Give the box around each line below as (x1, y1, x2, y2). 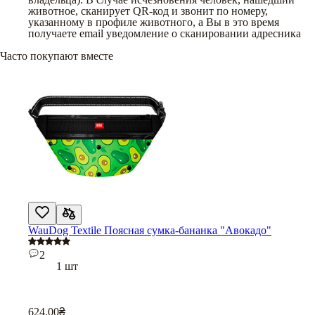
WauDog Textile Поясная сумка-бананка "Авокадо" (28, 224, 271, 236)
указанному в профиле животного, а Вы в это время (28, 15, 279, 28)
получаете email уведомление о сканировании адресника (28, 27, 301, 39)
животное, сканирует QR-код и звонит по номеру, (28, 4, 268, 17)
